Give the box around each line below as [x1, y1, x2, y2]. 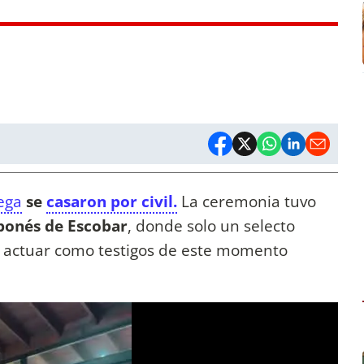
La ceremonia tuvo [177, 190, 316, 213]
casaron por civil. [46, 190, 177, 213]
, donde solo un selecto [128, 214, 295, 237]
